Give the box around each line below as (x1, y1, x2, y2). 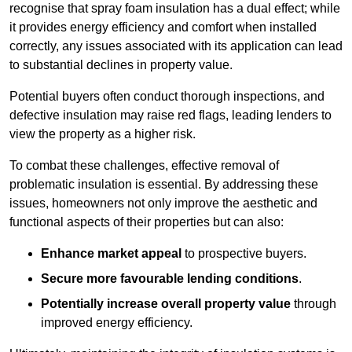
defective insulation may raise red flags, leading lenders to (9, 108, 332, 123)
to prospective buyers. (181, 247, 306, 261)
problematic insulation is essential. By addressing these (9, 178, 318, 192)
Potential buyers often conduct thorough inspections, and (9, 90, 324, 104)
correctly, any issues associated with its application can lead (9, 39, 343, 53)
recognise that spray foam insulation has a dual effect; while (9, 2, 340, 16)
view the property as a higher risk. (9, 127, 196, 141)
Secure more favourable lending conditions (41, 272, 299, 286)
